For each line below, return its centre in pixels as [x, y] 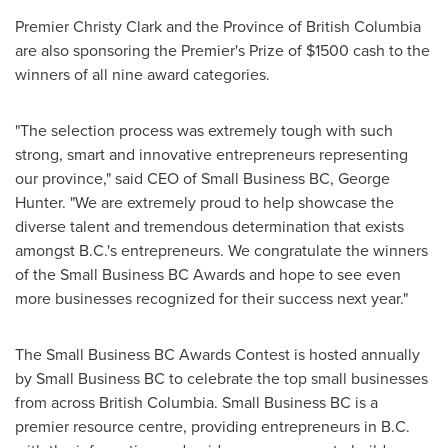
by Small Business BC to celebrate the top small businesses [221, 378]
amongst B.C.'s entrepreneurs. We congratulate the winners [221, 250]
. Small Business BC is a [296, 402]
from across [57, 402]
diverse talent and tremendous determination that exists [209, 226]
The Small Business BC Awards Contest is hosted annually [217, 354]
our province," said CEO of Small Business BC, [176, 178]
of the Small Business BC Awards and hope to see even [208, 274]
